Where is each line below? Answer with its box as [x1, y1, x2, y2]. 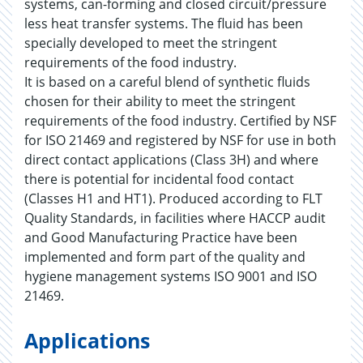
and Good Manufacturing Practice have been [24, 228, 297, 246]
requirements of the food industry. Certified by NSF [24, 112, 336, 130]
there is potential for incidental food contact [24, 170, 294, 188]
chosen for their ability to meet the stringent [24, 92, 296, 110]
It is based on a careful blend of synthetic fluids [24, 73, 310, 91]
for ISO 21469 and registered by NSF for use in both [24, 131, 336, 149]
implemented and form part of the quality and [24, 248, 305, 266]
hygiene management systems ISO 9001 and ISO [24, 267, 317, 285]
